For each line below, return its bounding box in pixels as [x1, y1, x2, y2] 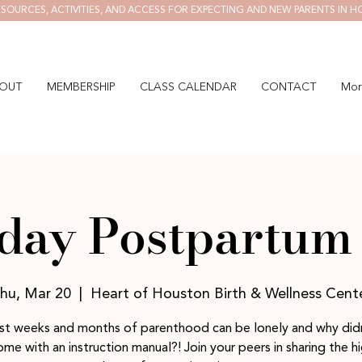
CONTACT [261, 82, 317, 93]
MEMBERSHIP [47, 82, 116, 93]
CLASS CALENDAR [140, 82, 237, 93]
